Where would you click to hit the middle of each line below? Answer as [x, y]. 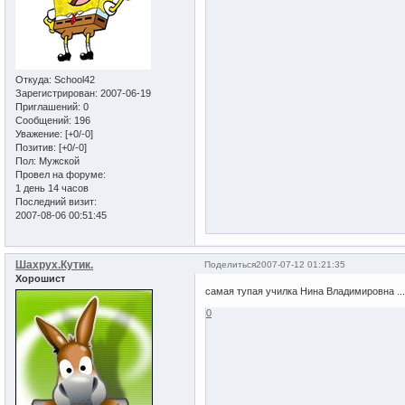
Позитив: [36, 148]
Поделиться [231, 265]
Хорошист [40, 279]
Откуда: [33, 80]
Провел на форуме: [61, 175]
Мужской [58, 161]
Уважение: [39, 134]
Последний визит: [56, 202]
